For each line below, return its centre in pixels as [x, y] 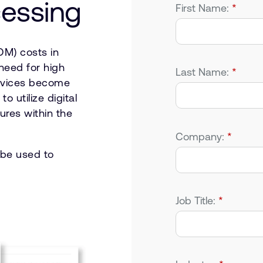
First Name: [202, 8]
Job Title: [195, 200]
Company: [200, 136]
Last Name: [202, 72]
